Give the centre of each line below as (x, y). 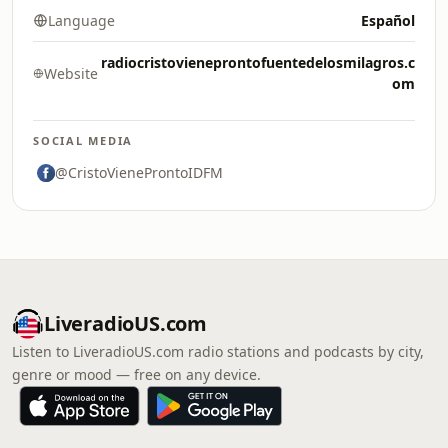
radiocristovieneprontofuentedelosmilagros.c (258, 62)
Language (81, 20)
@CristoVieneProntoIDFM (139, 172)
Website (70, 73)
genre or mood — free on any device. (136, 374)
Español (388, 20)
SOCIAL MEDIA (83, 140)
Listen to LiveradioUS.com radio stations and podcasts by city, (218, 351)
